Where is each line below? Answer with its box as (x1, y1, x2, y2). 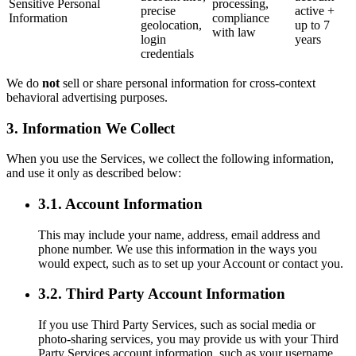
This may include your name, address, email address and (38, 227, 320, 242)
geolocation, (141, 17, 202, 32)
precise (141, 3, 176, 17)
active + (295, 3, 335, 17)
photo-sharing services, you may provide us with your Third (38, 332, 339, 346)
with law (212, 25, 256, 39)
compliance (212, 10, 269, 25)
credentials (141, 46, 194, 60)
